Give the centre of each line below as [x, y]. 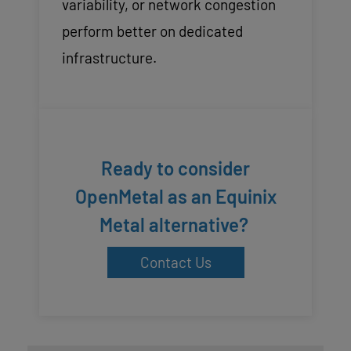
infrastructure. [109, 57]
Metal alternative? [175, 224]
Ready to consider [175, 168]
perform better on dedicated [152, 31]
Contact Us [175, 262]
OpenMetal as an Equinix [175, 196]
